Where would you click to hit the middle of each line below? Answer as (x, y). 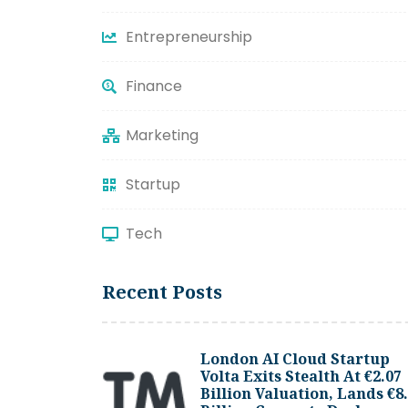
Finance (154, 87)
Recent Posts (162, 292)
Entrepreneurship (189, 37)
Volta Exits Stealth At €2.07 (301, 377)
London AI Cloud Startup (296, 359)
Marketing (162, 136)
